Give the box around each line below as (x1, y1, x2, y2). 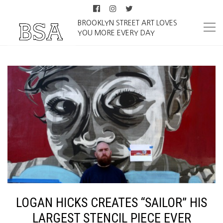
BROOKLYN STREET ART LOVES (78, 19, 178, 26)
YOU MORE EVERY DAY (78, 29, 155, 36)
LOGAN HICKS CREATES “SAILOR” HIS (16, 195, 207, 210)
